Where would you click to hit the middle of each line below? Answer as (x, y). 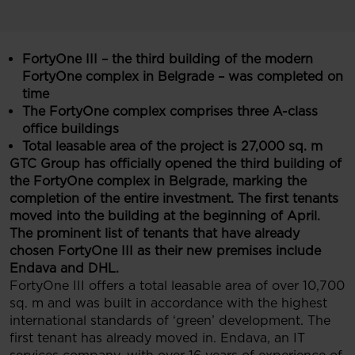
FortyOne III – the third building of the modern (168, 59)
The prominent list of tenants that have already (155, 233)
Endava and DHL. (64, 268)
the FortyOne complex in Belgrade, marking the (158, 181)
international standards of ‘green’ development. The (170, 321)
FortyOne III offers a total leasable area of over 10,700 (177, 286)
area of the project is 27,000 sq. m (214, 146)
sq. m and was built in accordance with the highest (168, 303)
